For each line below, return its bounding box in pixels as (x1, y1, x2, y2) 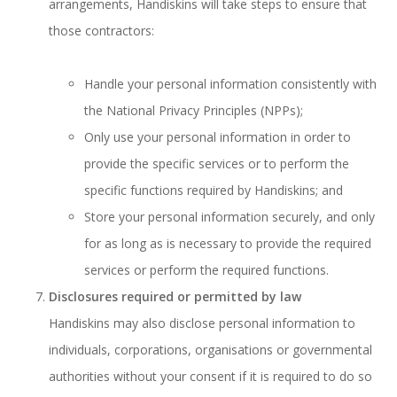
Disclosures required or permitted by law (49, 288, 301, 305)
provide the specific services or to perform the (84, 155, 349, 172)
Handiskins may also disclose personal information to (49, 315, 355, 331)
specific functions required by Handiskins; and (84, 182, 343, 198)
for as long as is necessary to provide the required (84, 235, 371, 252)
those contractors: (49, 22, 154, 39)
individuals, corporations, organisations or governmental (49, 341, 372, 358)
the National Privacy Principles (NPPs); (84, 102, 303, 119)
